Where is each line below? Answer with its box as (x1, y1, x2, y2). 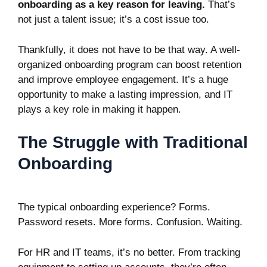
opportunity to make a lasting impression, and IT (18, 88, 232, 100)
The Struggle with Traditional (18, 133, 248, 151)
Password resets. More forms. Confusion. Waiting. (18, 216, 243, 228)
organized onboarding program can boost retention (18, 58, 241, 70)
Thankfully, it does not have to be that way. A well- (18, 44, 240, 55)
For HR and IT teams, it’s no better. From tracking (18, 246, 240, 258)
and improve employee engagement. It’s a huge (18, 73, 228, 85)
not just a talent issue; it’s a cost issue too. (18, 14, 209, 25)
